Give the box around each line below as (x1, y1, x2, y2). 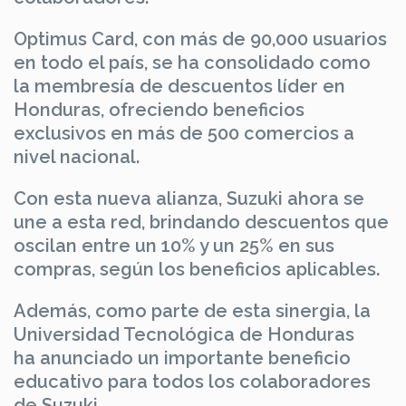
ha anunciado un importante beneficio (14, 347, 351, 370)
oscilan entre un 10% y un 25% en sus (14, 235, 334, 257)
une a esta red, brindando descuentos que (14, 211, 389, 234)
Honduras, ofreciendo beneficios (14, 99, 304, 121)
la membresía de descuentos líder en (14, 75, 345, 98)
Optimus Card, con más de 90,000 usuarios (14, 28, 387, 51)
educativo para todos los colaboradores (14, 371, 371, 393)
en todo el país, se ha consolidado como (14, 52, 371, 74)
